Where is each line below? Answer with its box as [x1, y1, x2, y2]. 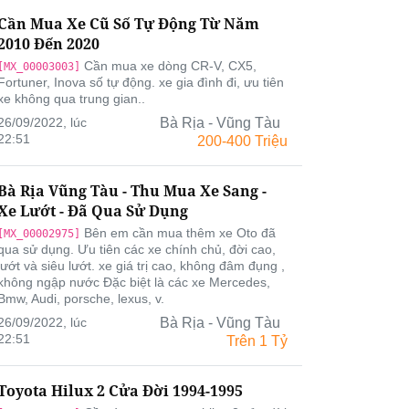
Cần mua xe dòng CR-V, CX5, [80, 58, 257, 73]
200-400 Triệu [197, 133, 288, 149]
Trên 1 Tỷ [226, 333, 288, 349]
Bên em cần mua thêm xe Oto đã [80, 225, 276, 240]
